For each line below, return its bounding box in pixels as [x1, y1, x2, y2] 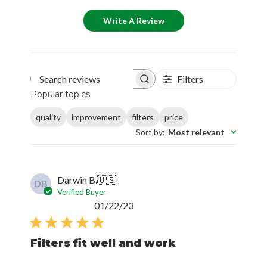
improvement [72, 112, 122, 122]
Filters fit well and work [30, 237, 176, 250]
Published [133, 199, 173, 210]
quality [36, 112, 61, 122]
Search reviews [92, 78, 138, 86]
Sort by [135, 127, 163, 137]
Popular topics [30, 89, 91, 100]
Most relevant [167, 127, 225, 137]
